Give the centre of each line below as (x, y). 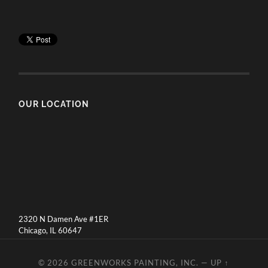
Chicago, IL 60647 (51, 230)
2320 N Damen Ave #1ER (64, 219)
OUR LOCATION (54, 103)
